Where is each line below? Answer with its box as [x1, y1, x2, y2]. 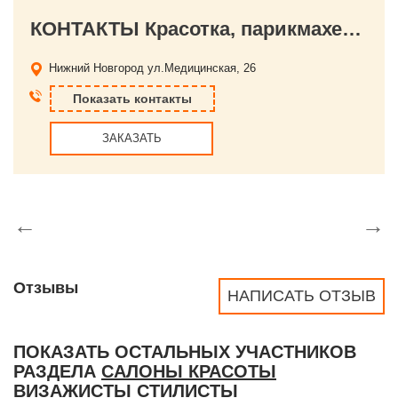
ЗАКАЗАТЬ [101, 131, 162, 145]
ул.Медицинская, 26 [147, 61, 256, 75]
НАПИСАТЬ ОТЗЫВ [227, 287, 376, 305]
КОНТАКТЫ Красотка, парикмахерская [342, 18, 362, 40]
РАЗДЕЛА [13, 362, 101, 381]
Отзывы [13, 279, 78, 297]
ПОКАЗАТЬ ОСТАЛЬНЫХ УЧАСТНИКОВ [13, 342, 356, 362]
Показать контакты [73, 92, 192, 106]
